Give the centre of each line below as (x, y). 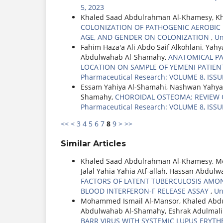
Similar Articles (93, 144)
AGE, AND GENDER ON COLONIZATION (146, 37)
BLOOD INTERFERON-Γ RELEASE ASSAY (146, 191)
